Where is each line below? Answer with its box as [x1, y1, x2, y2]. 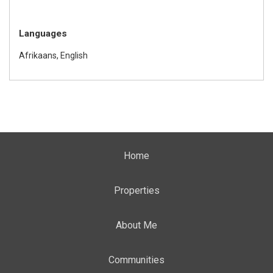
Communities [108, 253, 165, 266]
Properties [113, 184, 160, 196]
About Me [116, 219, 157, 231]
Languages [19, 27, 67, 39]
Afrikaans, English [19, 50, 88, 60]
